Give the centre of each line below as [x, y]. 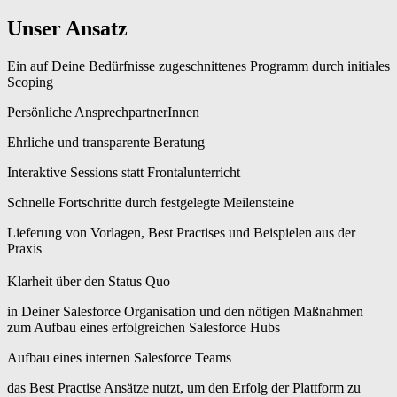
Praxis [24, 249]
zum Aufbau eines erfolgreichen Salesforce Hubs [144, 328]
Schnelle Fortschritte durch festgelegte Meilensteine [151, 203]
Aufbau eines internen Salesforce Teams [119, 358]
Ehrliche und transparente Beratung [106, 143]
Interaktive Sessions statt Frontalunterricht [124, 173]
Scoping [30, 82]
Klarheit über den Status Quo [89, 282]
